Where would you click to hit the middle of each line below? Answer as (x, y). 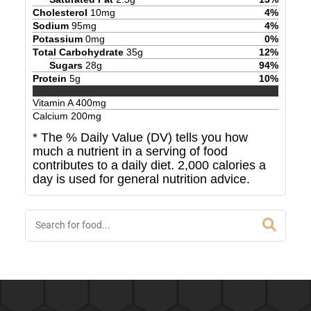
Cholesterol (60, 12)
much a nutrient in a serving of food (130, 152)
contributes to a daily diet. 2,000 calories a (149, 166)
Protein (49, 78)
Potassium (57, 39)
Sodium (50, 25)
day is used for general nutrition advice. (141, 179)
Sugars (66, 65)
